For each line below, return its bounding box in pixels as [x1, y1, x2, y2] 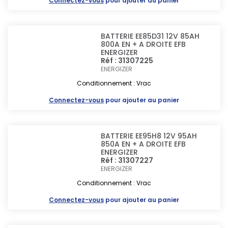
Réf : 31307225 [101, 55, 154, 66]
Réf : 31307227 [101, 155, 154, 165]
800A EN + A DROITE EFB [101, 39, 186, 49]
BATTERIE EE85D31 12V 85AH [101, 31, 200, 41]
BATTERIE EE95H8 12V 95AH [101, 131, 197, 141]
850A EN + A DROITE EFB [101, 139, 186, 149]
